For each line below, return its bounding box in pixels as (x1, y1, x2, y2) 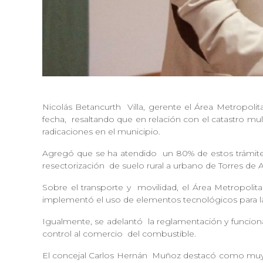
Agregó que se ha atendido (42, 148, 160, 159)
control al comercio (42, 228, 125, 240)
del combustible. (127, 228, 201, 240)
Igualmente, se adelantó (42, 216, 146, 227)
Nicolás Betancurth (42, 102, 124, 113)
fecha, (42, 114, 69, 125)
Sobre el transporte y (42, 182, 134, 193)
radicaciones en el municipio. (42, 126, 165, 137)
